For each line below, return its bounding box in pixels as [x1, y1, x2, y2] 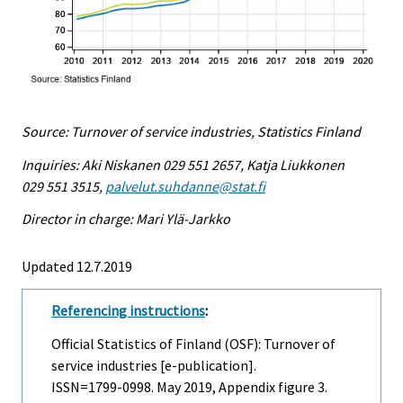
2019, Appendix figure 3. [181, 378, 327, 397]
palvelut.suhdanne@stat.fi [105, 176, 265, 195]
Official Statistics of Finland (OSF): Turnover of [51, 335, 336, 354]
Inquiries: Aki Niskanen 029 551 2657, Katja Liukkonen [22, 155, 345, 174]
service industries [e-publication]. [51, 356, 256, 375]
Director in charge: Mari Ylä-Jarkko [22, 210, 230, 228]
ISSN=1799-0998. [51, 378, 157, 397]
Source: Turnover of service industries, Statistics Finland [22, 121, 361, 140]
